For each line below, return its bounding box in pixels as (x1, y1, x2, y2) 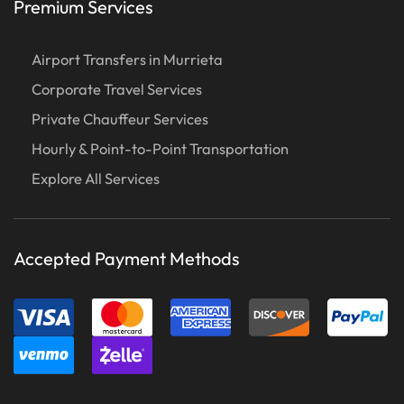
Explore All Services (32, 168, 160, 188)
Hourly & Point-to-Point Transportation (32, 138, 289, 158)
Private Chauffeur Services (32, 108, 208, 128)
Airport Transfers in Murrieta (32, 49, 223, 69)
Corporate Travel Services (32, 78, 202, 98)
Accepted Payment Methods (14, 246, 240, 270)
